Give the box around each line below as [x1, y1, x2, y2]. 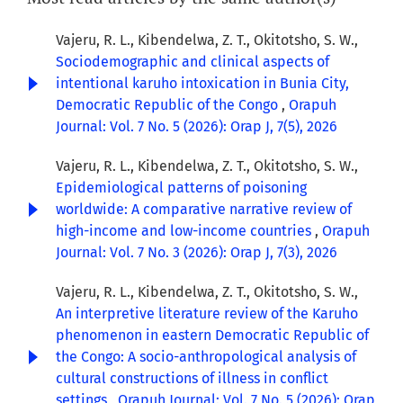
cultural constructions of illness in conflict [56, 370, 328, 388]
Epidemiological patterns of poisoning [56, 179, 307, 197]
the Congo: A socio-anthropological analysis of [56, 348, 356, 366]
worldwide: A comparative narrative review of [56, 201, 352, 219]
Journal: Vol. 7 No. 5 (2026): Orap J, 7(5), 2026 [56, 118, 337, 136]
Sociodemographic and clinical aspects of [56, 53, 329, 71]
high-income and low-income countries [56, 222, 315, 240]
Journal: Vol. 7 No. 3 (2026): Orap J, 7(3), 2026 [56, 244, 337, 262]
